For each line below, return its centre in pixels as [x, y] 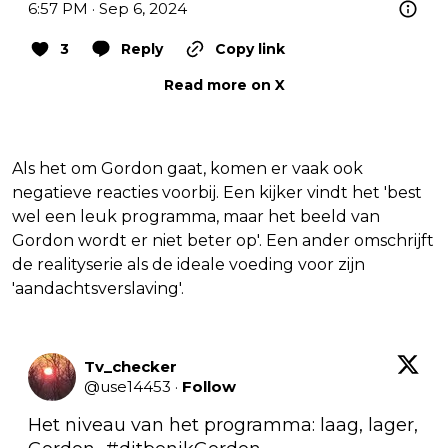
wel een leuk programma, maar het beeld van [196, 216]
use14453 [135, 386]
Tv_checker [130, 366]
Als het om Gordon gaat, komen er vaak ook [187, 168]
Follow [209, 386]
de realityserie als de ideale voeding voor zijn [188, 264]
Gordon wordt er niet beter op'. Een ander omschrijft [223, 240]
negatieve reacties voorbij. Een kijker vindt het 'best [217, 192]
